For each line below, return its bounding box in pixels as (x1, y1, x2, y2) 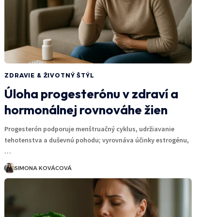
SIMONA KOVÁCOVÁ (15, 164, 72, 171)
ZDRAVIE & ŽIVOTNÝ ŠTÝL (4, 71, 94, 79)
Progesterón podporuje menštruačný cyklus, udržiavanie (4, 124, 175, 133)
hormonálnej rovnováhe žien (4, 101, 168, 118)
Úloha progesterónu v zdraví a (4, 85, 179, 102)
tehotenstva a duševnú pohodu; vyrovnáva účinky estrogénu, (4, 135, 189, 144)
